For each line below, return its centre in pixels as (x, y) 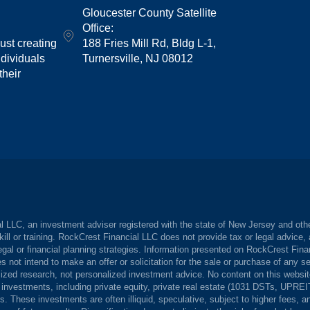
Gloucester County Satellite (150, 13)
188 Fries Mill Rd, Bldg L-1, (149, 43)
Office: (98, 28)
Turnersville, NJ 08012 (138, 58)
